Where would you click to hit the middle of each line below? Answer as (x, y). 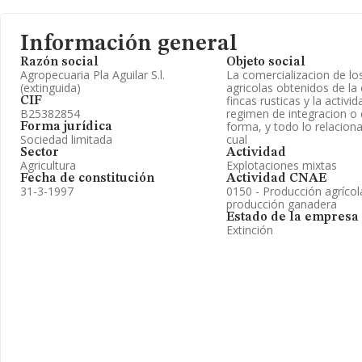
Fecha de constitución (87, 179)
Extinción (250, 230)
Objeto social (266, 62)
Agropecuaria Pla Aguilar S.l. (93, 75)
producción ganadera (282, 204)
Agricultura (48, 165)
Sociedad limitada (66, 139)
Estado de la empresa (293, 217)
